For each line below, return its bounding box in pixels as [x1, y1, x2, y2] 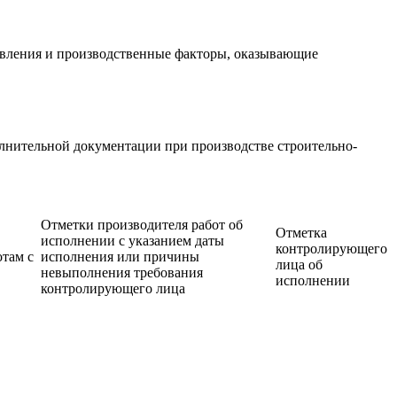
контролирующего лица [41, 280, 185, 296]
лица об [276, 256, 323, 272]
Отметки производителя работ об [41, 216, 243, 232]
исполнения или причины [41, 248, 199, 264]
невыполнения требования [41, 264, 203, 280]
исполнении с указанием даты [41, 232, 224, 248]
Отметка [276, 224, 327, 240]
